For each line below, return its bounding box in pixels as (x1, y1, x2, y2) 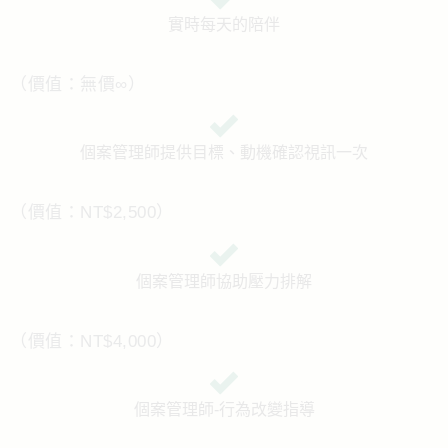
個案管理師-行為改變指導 (133, 401, 315, 419)
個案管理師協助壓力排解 (136, 272, 312, 290)
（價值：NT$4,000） (10, 331, 174, 351)
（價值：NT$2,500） (10, 203, 174, 222)
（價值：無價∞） (10, 74, 145, 94)
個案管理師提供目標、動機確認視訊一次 (80, 144, 368, 162)
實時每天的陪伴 (168, 15, 280, 33)
